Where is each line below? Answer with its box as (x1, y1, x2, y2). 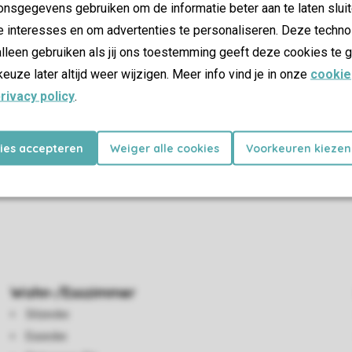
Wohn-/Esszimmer (10, 284, 137, 302)
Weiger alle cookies (110, 141, 219, 156)
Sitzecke (26, 308, 70, 321)
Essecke (26, 330, 68, 343)
